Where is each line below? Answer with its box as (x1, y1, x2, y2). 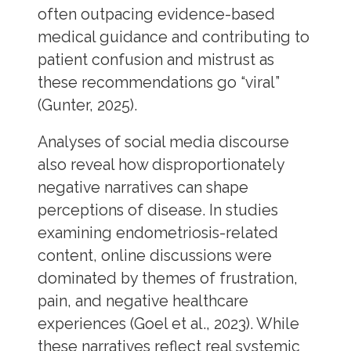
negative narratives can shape (37, 178, 248, 197)
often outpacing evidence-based (37, 5, 275, 24)
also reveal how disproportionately (37, 155, 284, 174)
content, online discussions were (37, 246, 272, 265)
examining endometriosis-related (37, 223, 278, 242)
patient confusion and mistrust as (37, 51, 274, 70)
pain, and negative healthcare (37, 291, 248, 310)
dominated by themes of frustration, (37, 269, 298, 288)
